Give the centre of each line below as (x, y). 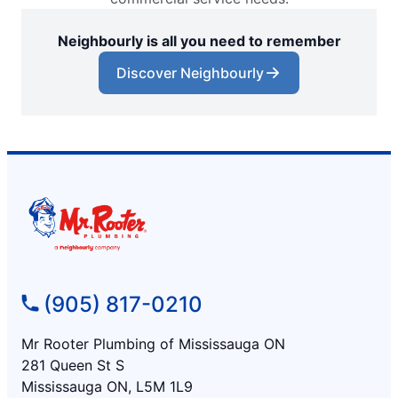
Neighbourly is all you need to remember (199, 41)
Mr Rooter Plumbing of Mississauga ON (153, 343)
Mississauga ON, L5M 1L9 (107, 386)
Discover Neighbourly (190, 73)
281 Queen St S (73, 365)
